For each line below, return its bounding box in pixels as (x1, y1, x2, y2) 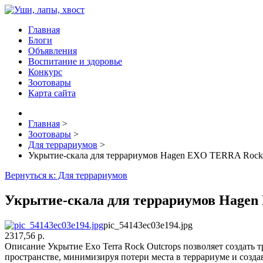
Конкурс (28, 67, 62, 77)
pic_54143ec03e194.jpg (103, 220, 193, 230)
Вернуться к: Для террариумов (5, 170, 127, 180)
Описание (5, 241, 45, 251)
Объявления (28, 46, 77, 56)
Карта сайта (28, 88, 76, 98)
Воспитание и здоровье (28, 56, 122, 66)
